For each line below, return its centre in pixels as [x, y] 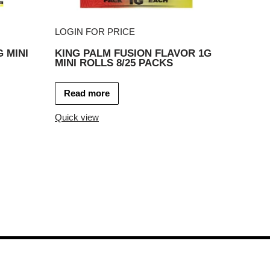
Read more [87, 93]
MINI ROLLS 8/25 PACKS [114, 63]
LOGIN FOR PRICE [95, 32]
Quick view [77, 117]
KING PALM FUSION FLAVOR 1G [133, 53]
